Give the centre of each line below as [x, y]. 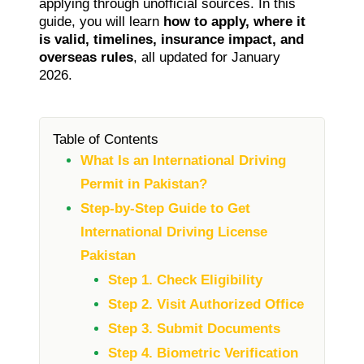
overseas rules [86, 57]
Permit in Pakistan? [144, 184]
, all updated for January [207, 57]
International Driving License [174, 232]
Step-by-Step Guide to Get [165, 208]
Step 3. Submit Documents [194, 328]
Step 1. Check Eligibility [185, 279]
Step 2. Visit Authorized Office [206, 304]
